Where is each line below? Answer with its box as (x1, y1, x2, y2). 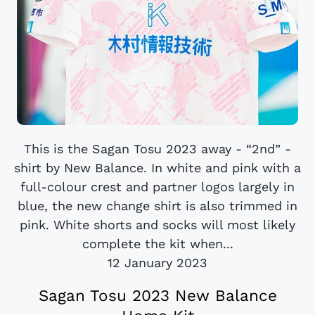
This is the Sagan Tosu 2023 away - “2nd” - (24, 141, 291, 156)
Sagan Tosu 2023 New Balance (38, 285, 277, 304)
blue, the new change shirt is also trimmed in (18, 198, 297, 213)
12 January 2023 (108, 255, 207, 270)
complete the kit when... (82, 236, 233, 251)
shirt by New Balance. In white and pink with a (14, 160, 301, 175)
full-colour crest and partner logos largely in (20, 179, 295, 194)
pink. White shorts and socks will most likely (20, 217, 295, 232)
